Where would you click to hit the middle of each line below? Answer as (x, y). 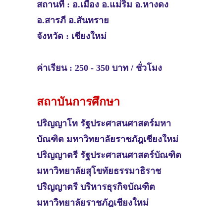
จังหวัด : (54, 36)
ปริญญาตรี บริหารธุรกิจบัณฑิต (96, 187)
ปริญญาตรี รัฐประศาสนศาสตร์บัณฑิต (109, 155)
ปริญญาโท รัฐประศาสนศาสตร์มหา (104, 124)
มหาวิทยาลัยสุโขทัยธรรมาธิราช (100, 171)
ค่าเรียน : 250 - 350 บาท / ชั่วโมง (99, 68)
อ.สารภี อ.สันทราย (73, 21)
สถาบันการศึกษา (78, 102)
